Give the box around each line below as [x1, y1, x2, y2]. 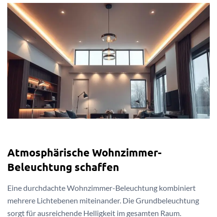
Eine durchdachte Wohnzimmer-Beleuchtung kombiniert [7, 183, 196, 193]
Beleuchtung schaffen [7, 160, 119, 173]
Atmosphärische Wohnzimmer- [7, 145, 161, 159]
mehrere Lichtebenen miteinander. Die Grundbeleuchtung [7, 196, 199, 205]
